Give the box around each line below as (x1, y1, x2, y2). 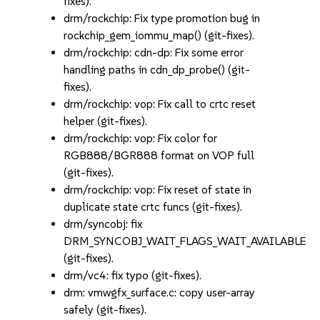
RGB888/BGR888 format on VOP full (64, 149, 255, 162)
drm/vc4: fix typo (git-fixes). (64, 269, 202, 282)
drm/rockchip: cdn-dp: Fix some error (64, 46, 244, 59)
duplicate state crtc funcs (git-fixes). (64, 200, 243, 214)
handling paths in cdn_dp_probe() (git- (64, 63, 251, 76)
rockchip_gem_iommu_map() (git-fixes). (64, 29, 255, 42)
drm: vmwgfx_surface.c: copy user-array (64, 286, 256, 299)
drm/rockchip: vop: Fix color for (64, 131, 218, 145)
